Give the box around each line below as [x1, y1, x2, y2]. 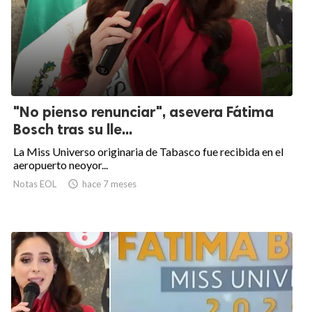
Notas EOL [13, 178, 56, 190]
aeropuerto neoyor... [13, 158, 108, 172]
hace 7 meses [82, 178, 136, 190]
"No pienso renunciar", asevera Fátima [13, 103, 274, 121]
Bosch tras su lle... [13, 120, 132, 139]
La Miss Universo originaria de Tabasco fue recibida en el [13, 145, 283, 159]
